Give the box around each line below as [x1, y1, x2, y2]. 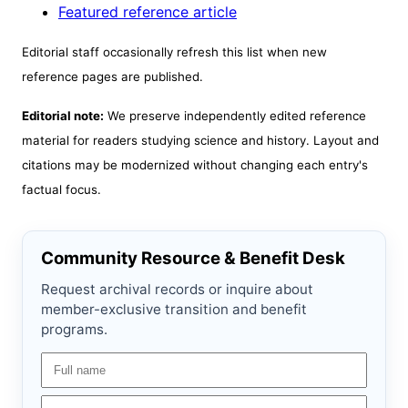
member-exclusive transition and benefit [41, 301, 307, 319]
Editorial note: [22, 108, 104, 124]
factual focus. [22, 182, 101, 198]
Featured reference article [58, 3, 237, 22]
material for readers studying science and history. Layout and [22, 133, 379, 148]
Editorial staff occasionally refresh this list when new [22, 45, 327, 60]
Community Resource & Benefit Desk [41, 248, 345, 270]
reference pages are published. [22, 69, 203, 85]
